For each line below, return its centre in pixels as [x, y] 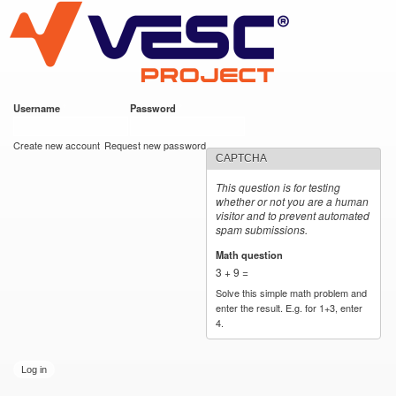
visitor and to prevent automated [293, 215]
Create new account [57, 145]
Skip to [160, 10]
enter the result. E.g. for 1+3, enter [289, 307]
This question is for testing [278, 187]
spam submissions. [262, 229]
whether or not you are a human [293, 201]
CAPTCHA [242, 158]
